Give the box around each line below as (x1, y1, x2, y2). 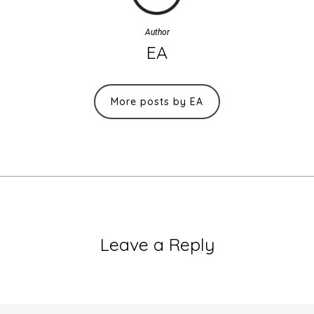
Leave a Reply (100, 233, 214, 256)
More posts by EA (111, 95, 203, 109)
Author (144, 27, 170, 38)
